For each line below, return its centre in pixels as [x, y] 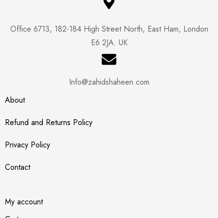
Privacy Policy [27, 145]
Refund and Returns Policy [49, 122]
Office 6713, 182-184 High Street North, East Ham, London [109, 29]
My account [24, 201]
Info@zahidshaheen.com [109, 82]
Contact [18, 167]
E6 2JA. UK [109, 42]
